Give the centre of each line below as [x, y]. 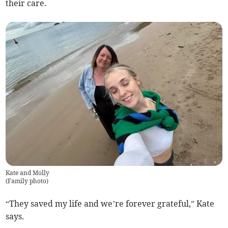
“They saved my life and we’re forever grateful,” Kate [110, 204]
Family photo [27, 181]
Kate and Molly [28, 173]
